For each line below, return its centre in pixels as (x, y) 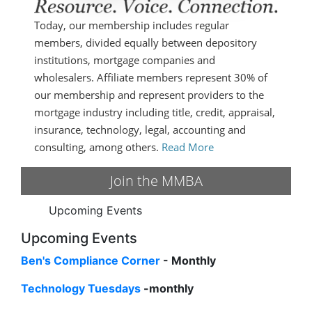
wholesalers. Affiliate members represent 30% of (151, 78)
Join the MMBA (156, 181)
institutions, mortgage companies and (125, 60)
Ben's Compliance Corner (91, 261)
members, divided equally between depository (146, 43)
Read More (188, 147)
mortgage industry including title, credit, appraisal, (155, 112)
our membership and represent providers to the (149, 95)
